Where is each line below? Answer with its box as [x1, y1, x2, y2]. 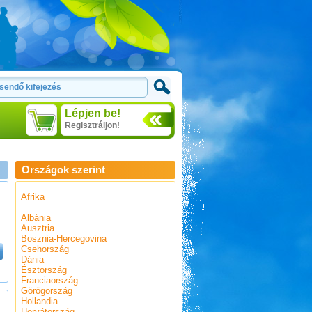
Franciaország [20, 275, 78, 286]
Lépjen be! [64, 107, 120, 119]
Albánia [20, 212, 51, 223]
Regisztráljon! [64, 120, 120, 130]
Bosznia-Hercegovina [20, 233, 107, 244]
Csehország [20, 244, 69, 254]
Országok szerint [21, 164, 105, 175]
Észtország [20, 265, 67, 275]
